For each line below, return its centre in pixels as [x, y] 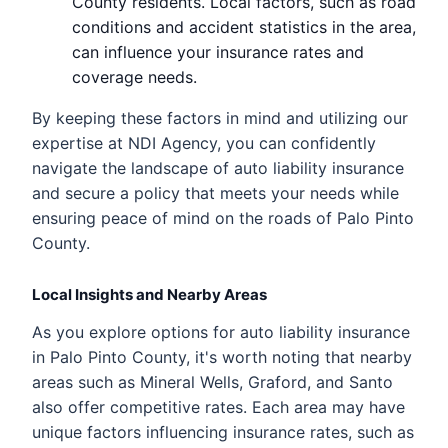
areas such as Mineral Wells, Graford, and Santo [212, 381]
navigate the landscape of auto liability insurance [218, 167]
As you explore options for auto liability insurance [221, 331]
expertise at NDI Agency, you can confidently [204, 142]
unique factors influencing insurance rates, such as [223, 431]
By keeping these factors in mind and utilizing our [220, 117]
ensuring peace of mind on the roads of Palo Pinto [223, 217]
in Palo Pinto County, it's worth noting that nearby [222, 356]
